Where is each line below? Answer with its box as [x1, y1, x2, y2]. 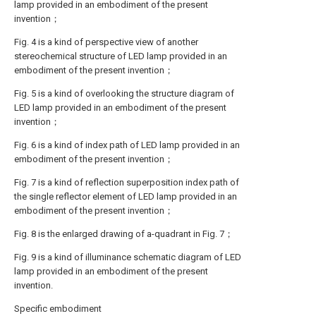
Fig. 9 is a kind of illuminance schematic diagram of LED [14, 252, 241, 262]
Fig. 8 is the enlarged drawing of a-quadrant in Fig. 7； [14, 229, 233, 239]
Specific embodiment [14, 303, 102, 314]
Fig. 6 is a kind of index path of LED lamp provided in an [14, 140, 240, 150]
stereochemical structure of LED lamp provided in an [14, 51, 227, 61]
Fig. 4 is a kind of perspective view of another [14, 37, 198, 47]
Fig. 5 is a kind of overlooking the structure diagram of [14, 88, 234, 99]
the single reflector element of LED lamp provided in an [14, 191, 237, 202]
